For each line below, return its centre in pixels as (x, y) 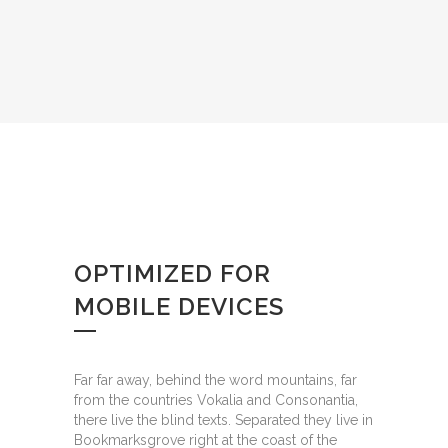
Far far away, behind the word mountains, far (215, 380)
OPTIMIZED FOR (172, 274)
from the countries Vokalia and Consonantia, (216, 400)
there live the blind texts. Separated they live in (223, 420)
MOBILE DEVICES (179, 307)
